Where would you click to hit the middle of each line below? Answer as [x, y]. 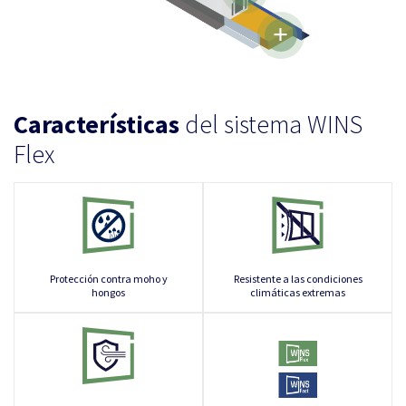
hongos [108, 292]
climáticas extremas [298, 292]
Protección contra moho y [108, 278]
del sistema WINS [271, 125]
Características [97, 125]
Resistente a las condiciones [298, 278]
